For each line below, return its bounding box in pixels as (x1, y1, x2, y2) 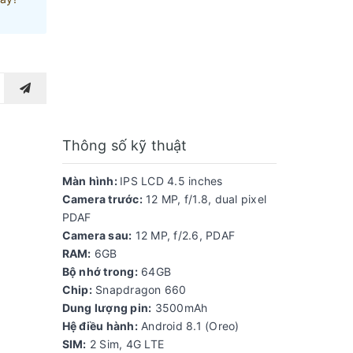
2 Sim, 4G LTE (86, 336, 164, 351)
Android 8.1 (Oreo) (137, 318, 240, 333)
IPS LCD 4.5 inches (120, 173, 223, 188)
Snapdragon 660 (91, 282, 187, 296)
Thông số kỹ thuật (61, 136, 188, 154)
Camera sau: (61, 228, 132, 242)
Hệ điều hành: (61, 318, 138, 333)
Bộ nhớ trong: (61, 264, 138, 278)
